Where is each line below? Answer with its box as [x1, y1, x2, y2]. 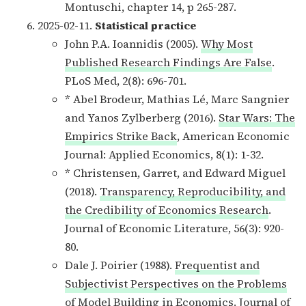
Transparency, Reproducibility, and [100, 183, 286, 199]
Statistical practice [95, 17, 196, 33]
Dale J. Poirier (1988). [65, 257, 175, 273]
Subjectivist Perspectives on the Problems [65, 275, 287, 291]
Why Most [201, 36, 253, 51]
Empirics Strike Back [65, 128, 177, 143]
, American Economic [177, 128, 290, 143]
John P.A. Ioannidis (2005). [65, 36, 201, 51]
